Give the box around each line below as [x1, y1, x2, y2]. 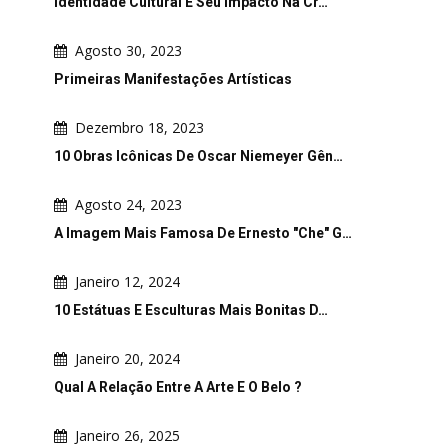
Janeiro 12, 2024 [75, 271, 180, 291]
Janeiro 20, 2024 [75, 348, 180, 368]
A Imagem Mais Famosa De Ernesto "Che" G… [54, 224, 352, 241]
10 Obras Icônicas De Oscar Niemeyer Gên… [54, 147, 343, 164]
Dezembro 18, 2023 [75, 117, 204, 137]
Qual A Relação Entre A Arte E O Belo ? [54, 378, 302, 395]
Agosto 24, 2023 [75, 194, 182, 214]
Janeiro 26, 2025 [75, 425, 180, 445]
